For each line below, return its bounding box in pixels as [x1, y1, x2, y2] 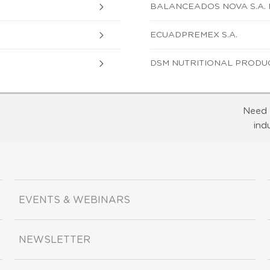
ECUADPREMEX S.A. [150, 30, 237, 39]
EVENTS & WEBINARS [19, 195, 130, 205]
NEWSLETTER [19, 234, 90, 245]
